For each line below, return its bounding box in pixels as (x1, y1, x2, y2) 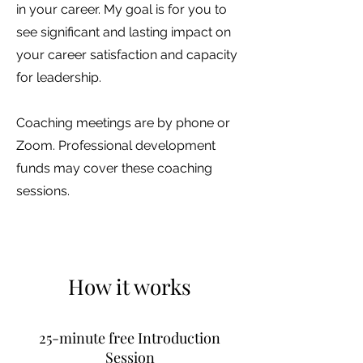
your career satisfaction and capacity (16, 47, 237, 62)
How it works (68, 272, 191, 301)
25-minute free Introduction (39, 328, 220, 348)
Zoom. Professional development (16, 138, 216, 153)
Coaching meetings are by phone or (16, 115, 230, 130)
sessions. (16, 183, 70, 199)
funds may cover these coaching (16, 160, 212, 176)
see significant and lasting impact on (16, 24, 231, 40)
